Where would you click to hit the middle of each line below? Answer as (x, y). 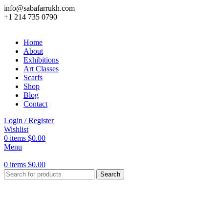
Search (110, 174)
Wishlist (16, 129)
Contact (35, 104)
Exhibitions (41, 60)
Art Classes (41, 69)
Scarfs (33, 77)
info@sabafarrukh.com (39, 8)
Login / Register (29, 120)
